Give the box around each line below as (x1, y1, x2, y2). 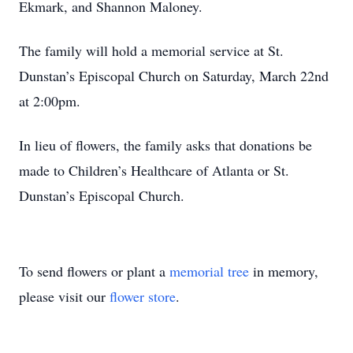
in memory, (249, 262, 318, 281)
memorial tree (169, 262, 249, 281)
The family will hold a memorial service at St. (19, 41, 284, 60)
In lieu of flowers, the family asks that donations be (19, 136, 312, 154)
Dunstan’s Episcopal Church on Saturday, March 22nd (19, 66, 329, 85)
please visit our (19, 287, 110, 306)
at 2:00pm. (19, 91, 80, 110)
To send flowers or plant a (19, 262, 169, 281)
